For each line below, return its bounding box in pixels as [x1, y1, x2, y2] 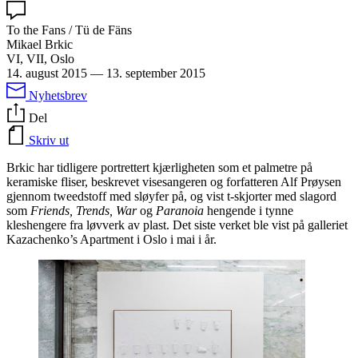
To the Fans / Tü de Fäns [6, 22, 132, 37]
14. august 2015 [6, 66, 87, 80]
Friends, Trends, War [30, 203, 137, 217]
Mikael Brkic [6, 37, 73, 51]
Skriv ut [29, 133, 69, 147]
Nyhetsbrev [29, 88, 87, 102]
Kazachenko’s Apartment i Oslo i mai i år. [6, 232, 217, 246]
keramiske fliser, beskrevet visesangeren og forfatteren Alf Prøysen [6, 174, 341, 189]
